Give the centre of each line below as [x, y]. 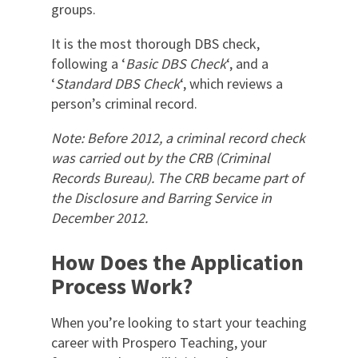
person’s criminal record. [124, 103]
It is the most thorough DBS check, [155, 43]
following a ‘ [88, 63]
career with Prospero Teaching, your [159, 342]
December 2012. [99, 217]
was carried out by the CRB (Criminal [161, 157]
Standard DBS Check [117, 83]
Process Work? [122, 286]
